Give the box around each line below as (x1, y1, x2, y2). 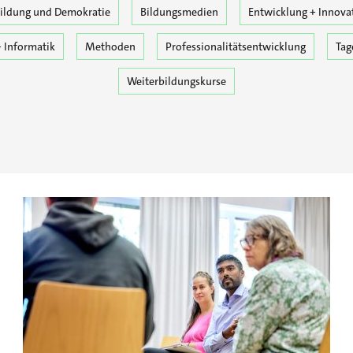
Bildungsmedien (139, 4, 218, 19)
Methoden (85, 39, 136, 54)
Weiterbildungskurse (127, 73, 226, 88)
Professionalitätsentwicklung (165, 39, 306, 54)
